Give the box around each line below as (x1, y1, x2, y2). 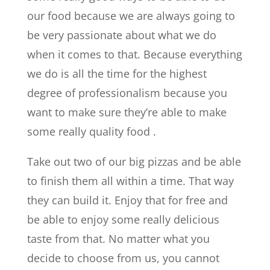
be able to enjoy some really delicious (27, 212, 219, 227)
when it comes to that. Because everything (27, 47, 242, 61)
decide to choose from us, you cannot (27, 251, 219, 265)
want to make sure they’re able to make (27, 105, 227, 119)
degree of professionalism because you (27, 86, 227, 100)
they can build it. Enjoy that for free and (27, 193, 228, 207)
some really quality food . (27, 124, 156, 139)
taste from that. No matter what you (27, 231, 210, 246)
